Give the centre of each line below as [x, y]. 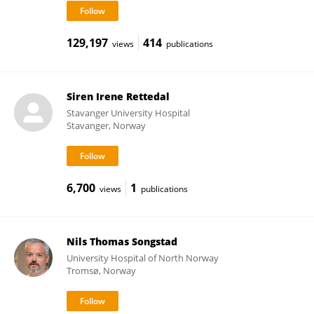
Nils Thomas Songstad [122, 241]
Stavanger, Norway [106, 125]
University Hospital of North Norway [142, 258]
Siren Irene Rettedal [118, 96]
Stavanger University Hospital [128, 113]
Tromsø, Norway [101, 271]
